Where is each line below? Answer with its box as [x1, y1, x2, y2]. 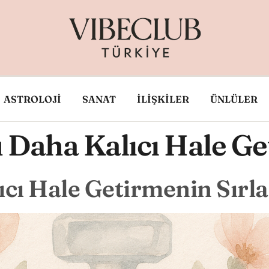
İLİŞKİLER [137, 93, 189, 105]
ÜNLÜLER [210, 93, 258, 105]
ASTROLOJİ [4, 93, 61, 105]
